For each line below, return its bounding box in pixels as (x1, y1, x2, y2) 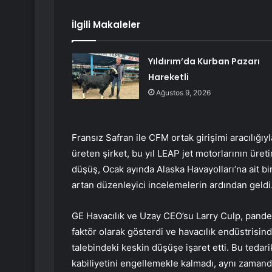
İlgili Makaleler (72, 18, 140, 32)
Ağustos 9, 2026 (155, 88, 211, 98)
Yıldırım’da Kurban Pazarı (148, 55, 260, 68)
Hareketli (148, 71, 189, 84)
